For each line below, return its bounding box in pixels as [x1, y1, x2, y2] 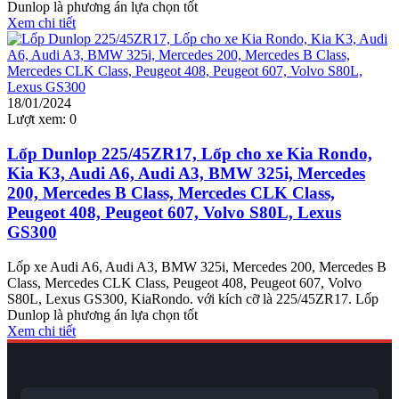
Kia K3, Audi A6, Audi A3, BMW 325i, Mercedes [7, 164, 365, 183]
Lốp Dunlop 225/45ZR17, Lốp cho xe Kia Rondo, [7, 144, 372, 164]
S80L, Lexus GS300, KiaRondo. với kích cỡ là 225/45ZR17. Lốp [7, 290, 379, 306]
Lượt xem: [7, 111, 66, 127]
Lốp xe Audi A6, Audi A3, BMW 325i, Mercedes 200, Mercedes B [7, 258, 387, 274]
